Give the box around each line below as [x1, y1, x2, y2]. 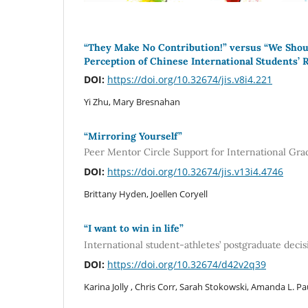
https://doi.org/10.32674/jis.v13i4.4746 [107, 165, 283, 179]
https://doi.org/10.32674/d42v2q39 [107, 257, 266, 271]
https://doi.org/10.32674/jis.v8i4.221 [107, 72, 272, 86]
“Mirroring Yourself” [84, 129, 182, 142]
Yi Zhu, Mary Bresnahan [84, 95, 180, 108]
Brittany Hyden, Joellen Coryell [84, 188, 208, 201]
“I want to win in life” [84, 222, 184, 235]
